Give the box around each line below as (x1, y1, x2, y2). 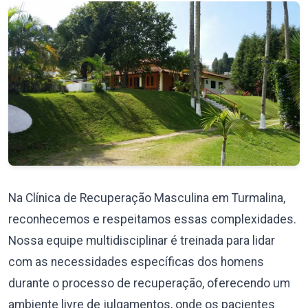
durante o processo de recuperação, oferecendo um (8, 276, 290, 290)
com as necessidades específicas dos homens (8, 254, 264, 269)
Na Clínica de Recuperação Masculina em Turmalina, (8, 190, 285, 205)
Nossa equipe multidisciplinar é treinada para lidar (8, 233, 275, 247)
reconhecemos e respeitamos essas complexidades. (8, 212, 296, 226)
